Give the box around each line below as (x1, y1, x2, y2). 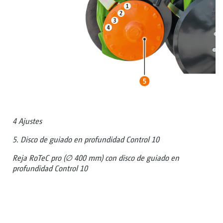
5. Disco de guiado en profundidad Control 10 (12, 135, 159, 145)
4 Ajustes (12, 116, 42, 126)
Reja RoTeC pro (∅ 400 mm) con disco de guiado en (12, 153, 179, 163)
